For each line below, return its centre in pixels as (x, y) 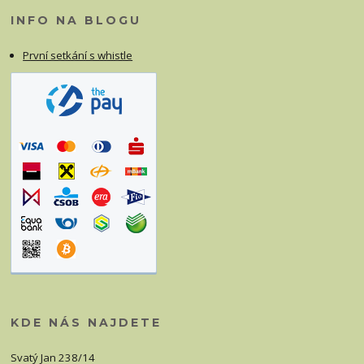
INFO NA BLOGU (76, 20)
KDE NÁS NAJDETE (87, 323)
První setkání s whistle (78, 55)
